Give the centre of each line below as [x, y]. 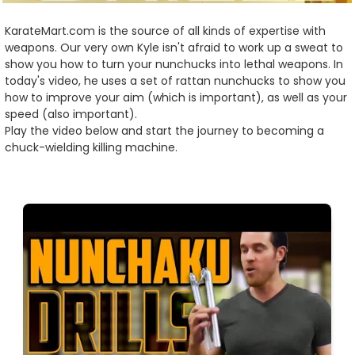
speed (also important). [71, 115]
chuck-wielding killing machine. [91, 148]
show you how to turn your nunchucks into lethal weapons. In [174, 65]
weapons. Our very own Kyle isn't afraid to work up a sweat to [174, 48]
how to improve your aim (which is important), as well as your [176, 98]
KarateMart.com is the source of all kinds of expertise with [165, 31]
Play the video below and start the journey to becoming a [164, 131]
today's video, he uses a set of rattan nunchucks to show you [175, 81]
